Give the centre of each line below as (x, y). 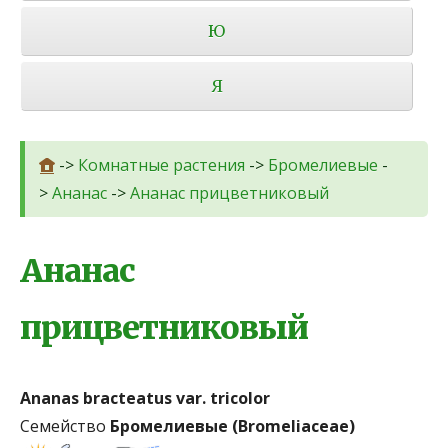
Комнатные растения (161, 164)
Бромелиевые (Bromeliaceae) (232, 425)
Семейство (63, 425)
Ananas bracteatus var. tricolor (145, 397)
